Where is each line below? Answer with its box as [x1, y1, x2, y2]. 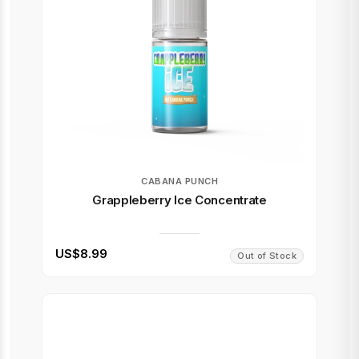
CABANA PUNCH [141, 175, 218, 187]
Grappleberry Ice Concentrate [92, 192, 267, 208]
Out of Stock [237, 250, 296, 261]
